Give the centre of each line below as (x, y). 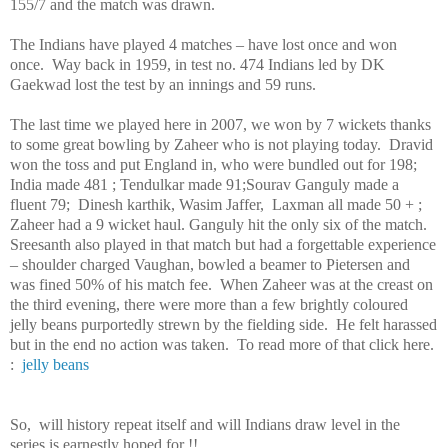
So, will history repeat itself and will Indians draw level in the (205, 424)
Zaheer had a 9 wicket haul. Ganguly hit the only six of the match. (222, 224)
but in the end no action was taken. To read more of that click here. (224, 344)
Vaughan (162, 264)
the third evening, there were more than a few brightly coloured (209, 304)
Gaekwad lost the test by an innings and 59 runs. (165, 84)
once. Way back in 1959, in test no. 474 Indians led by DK (197, 64)
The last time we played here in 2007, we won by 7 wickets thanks (220, 124)
